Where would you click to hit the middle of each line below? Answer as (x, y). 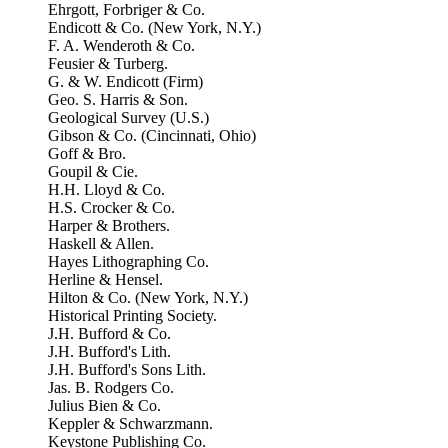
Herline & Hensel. (105, 279)
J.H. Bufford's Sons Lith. (127, 369)
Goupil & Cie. (93, 171)
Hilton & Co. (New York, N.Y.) (148, 297)
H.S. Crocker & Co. (111, 207)
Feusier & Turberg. (108, 63)
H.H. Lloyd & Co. (106, 189)
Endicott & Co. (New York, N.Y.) (154, 27)
